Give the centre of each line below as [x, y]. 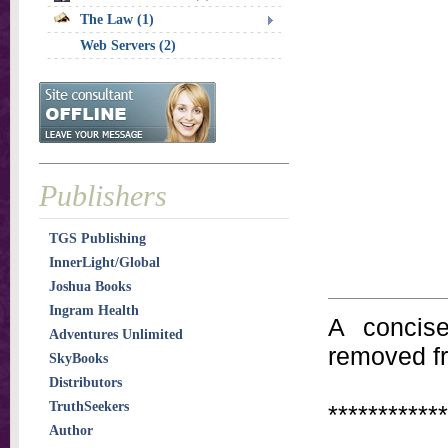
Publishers [103, 195]
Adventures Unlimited [116, 334]
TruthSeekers [89, 406]
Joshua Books [90, 286]
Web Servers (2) [128, 45]
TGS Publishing [97, 238]
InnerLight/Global [104, 262]
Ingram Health [94, 310]
